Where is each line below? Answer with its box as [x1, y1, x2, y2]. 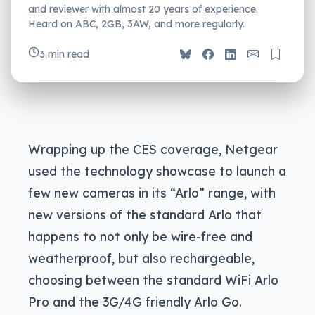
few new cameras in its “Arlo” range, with [28, 185, 276, 201]
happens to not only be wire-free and [28, 229, 252, 245]
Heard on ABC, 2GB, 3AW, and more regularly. [28, 18, 245, 31]
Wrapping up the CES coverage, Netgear [28, 141, 278, 157]
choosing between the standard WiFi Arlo [28, 272, 278, 288]
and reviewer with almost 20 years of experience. [28, 3, 258, 16]
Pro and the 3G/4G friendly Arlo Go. [28, 294, 242, 310]
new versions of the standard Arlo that [28, 207, 262, 223]
